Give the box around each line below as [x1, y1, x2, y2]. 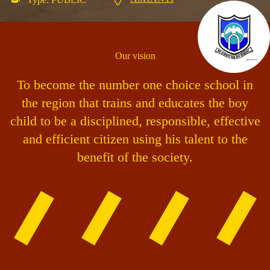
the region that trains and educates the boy [22, 95, 248, 111]
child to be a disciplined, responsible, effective [10, 113, 260, 129]
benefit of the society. [77, 149, 193, 165]
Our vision [115, 51, 155, 61]
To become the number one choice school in [17, 77, 253, 93]
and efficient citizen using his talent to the [22, 131, 248, 147]
